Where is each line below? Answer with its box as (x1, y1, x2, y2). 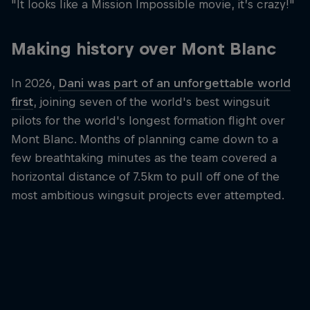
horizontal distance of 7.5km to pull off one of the (11, 169, 280, 183)
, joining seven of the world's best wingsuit (33, 94, 270, 109)
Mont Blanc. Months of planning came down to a (11, 131, 278, 146)
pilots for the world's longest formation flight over (11, 113, 284, 127)
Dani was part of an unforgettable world (58, 75, 291, 90)
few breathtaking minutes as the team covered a (11, 150, 277, 165)
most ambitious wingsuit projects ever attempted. (11, 188, 284, 202)
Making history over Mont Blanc (11, 39, 276, 59)
